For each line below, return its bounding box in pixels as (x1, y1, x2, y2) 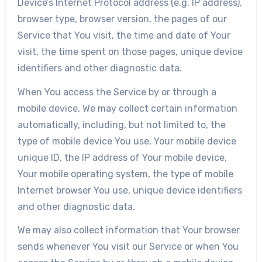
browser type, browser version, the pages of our (17, 13, 227, 25)
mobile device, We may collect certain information (17, 102, 237, 114)
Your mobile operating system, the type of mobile (17, 168, 233, 180)
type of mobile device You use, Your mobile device (17, 135, 236, 147)
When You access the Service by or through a (17, 86, 216, 98)
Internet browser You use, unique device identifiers (17, 184, 242, 196)
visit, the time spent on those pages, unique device (17, 46, 243, 57)
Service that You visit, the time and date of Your (17, 29, 230, 41)
